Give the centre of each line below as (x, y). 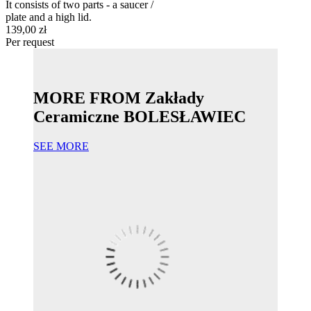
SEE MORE (61, 146)
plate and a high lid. (49, 17)
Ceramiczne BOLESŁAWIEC (140, 117)
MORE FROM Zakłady (119, 98)
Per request (30, 42)
